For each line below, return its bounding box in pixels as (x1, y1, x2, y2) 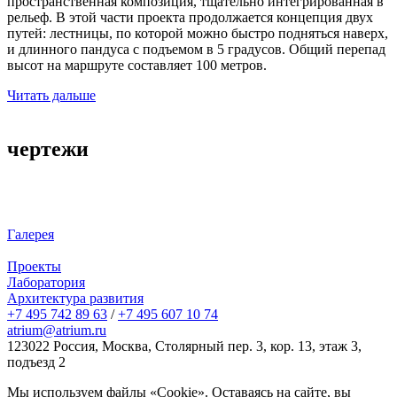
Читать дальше (7, 87, 96, 103)
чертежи (7, 136, 89, 160)
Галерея (7, 226, 54, 242)
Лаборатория (7, 274, 85, 290)
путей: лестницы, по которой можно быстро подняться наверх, (7, 25, 388, 41)
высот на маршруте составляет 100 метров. (7, 57, 267, 73)
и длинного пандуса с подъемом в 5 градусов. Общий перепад (7, 41, 385, 57)
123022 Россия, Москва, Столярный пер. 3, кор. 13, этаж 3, (7, 338, 362, 354)
